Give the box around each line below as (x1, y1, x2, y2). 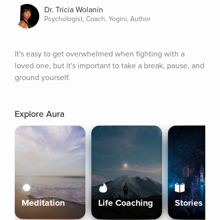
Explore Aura (15, 109, 64, 119)
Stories (175, 197, 203, 208)
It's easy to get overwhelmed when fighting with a (15, 49, 185, 59)
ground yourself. (15, 73, 70, 82)
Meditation (22, 197, 65, 208)
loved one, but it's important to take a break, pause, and (15, 61, 204, 71)
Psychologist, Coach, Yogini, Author (44, 15, 151, 23)
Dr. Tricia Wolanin (44, 5, 103, 15)
